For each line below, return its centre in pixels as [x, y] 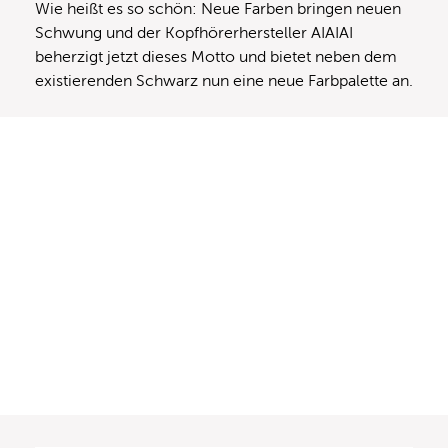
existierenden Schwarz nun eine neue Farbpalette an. [224, 81]
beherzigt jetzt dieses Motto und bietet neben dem [216, 57]
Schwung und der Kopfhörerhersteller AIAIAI [194, 33]
